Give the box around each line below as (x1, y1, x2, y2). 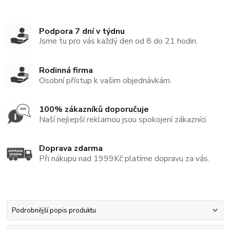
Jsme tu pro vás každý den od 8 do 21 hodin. (39, 35, 198, 47)
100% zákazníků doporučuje (39, 104, 149, 116)
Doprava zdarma (39, 143, 103, 155)
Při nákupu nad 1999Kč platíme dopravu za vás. (39, 153, 210, 165)
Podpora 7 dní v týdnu (39, 25, 125, 37)
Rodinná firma (39, 64, 93, 76)
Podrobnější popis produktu (11, 206, 96, 216)
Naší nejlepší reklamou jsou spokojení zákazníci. (39, 113, 208, 125)
